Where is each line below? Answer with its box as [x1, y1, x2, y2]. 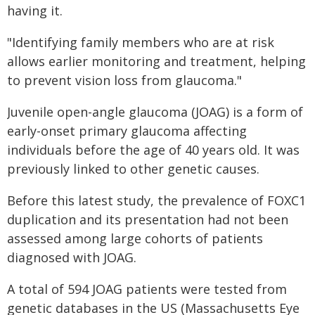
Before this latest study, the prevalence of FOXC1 [7, 192, 306, 209]
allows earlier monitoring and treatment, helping [7, 53, 306, 70]
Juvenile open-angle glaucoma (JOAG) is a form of [7, 103, 303, 120]
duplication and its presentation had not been [7, 211, 288, 228]
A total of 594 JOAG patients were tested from [7, 281, 287, 297]
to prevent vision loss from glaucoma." [7, 72, 242, 89]
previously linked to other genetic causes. [7, 160, 259, 177]
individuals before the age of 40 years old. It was [7, 141, 300, 158]
